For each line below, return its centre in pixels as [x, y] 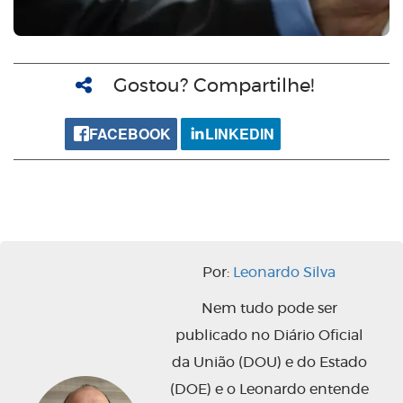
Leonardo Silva [284, 272]
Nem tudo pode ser [269, 308]
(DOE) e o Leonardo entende [269, 389]
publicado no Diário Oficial [269, 335]
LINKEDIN [240, 133]
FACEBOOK [130, 133]
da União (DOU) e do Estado [269, 362]
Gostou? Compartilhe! [214, 85]
